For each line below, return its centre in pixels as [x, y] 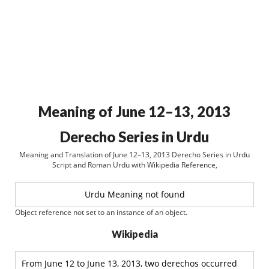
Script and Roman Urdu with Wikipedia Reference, [134, 165]
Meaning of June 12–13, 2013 [134, 111]
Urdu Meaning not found [134, 194]
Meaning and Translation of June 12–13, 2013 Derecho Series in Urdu [134, 155]
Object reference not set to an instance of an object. [101, 212]
